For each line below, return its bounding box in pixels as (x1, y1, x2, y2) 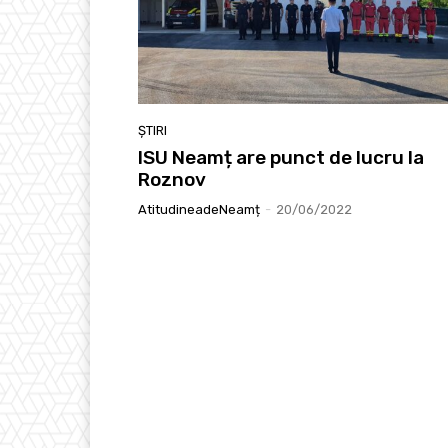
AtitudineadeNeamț (138, 201, 260, 217)
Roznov (138, 167, 206, 191)
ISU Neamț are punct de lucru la (138, 145, 424, 169)
